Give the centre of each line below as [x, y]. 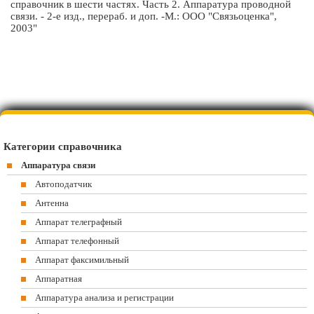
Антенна [52, 203]
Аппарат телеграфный [78, 222]
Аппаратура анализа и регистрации [104, 298]
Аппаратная [59, 279]
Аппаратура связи [58, 165]
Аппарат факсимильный [82, 260]
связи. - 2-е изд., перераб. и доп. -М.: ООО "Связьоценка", [144, 16]
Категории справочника [63, 146]
